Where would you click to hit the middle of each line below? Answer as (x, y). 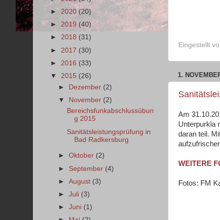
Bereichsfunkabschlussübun (110, 111)
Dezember (86, 87)
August (81, 181)
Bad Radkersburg (101, 139)
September (87, 168)
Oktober (82, 156)
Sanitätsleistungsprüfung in (109, 132)
